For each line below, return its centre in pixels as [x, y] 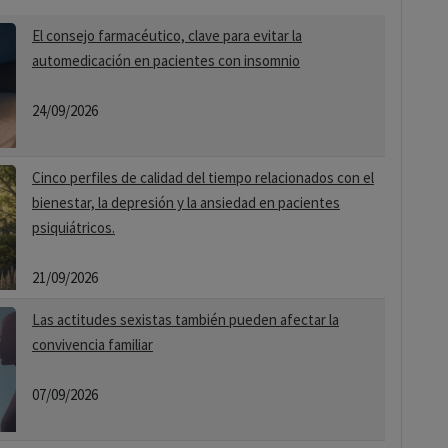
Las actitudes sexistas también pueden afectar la [185, 319]
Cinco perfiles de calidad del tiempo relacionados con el [203, 177]
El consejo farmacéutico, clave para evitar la [167, 35]
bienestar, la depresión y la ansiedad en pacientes [186, 202]
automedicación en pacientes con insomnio [166, 60]
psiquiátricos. [73, 227]
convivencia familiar [92, 344]
